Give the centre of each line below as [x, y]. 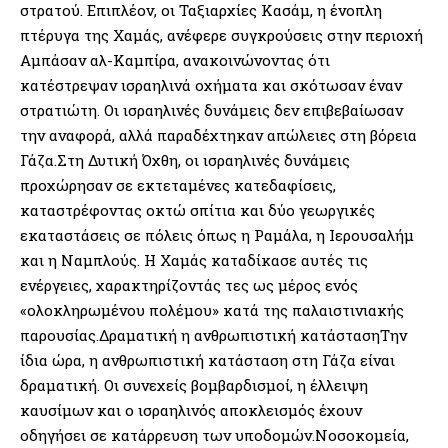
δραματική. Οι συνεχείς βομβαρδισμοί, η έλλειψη [194, 384]
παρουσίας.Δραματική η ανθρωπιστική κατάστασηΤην [213, 334]
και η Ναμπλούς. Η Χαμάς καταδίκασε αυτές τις [194, 259]
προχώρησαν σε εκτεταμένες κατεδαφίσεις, [178, 184]
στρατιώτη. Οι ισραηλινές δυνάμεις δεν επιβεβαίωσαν [211, 109]
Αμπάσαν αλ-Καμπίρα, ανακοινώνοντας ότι [175, 59]
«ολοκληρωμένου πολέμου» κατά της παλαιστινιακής [212, 309]
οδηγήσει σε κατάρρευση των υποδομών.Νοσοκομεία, [214, 434]
